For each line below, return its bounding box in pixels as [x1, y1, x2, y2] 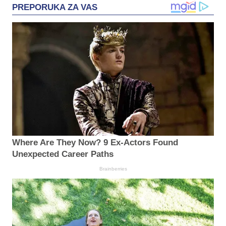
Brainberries [99, 166, 127, 172]
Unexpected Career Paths [12, 149, 114, 159]
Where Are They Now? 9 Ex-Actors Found [12, 138, 178, 148]
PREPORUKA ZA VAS [12, 2, 97, 12]
